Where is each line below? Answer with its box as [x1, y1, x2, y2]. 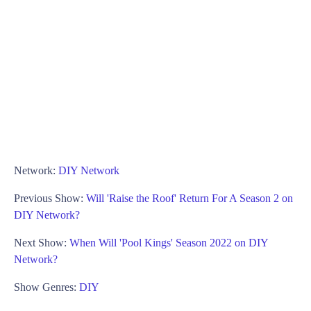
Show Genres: [14, 280, 79, 293]
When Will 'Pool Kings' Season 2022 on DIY [69, 236, 268, 249]
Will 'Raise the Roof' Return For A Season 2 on [86, 192, 293, 204]
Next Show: [14, 236, 69, 249]
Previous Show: [14, 192, 86, 204]
